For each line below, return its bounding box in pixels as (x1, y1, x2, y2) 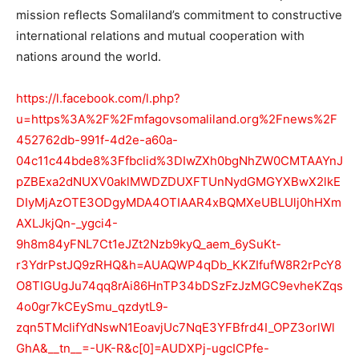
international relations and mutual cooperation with (16, 27, 305, 43)
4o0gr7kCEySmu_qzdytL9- (16, 298, 168, 314)
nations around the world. (16, 48, 161, 64)
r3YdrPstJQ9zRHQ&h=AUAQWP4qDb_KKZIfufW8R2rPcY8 (16, 256, 341, 272)
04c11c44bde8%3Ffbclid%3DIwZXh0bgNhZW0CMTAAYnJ (16, 152, 343, 168)
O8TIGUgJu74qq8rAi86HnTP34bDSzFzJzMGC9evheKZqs (16, 277, 343, 293)
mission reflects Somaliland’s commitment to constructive (16, 6, 342, 22)
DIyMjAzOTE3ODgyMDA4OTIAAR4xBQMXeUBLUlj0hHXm (16, 194, 341, 210)
